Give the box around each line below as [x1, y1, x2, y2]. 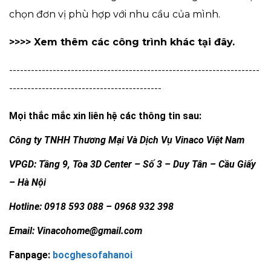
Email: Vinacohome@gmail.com [9, 224, 142, 237]
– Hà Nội [9, 176, 46, 188]
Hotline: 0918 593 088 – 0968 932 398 [9, 200, 174, 212]
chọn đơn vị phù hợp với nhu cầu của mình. [9, 8, 220, 20]
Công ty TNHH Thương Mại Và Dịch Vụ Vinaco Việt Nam [9, 134, 244, 146]
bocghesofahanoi [53, 249, 132, 261]
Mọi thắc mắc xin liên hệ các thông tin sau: [9, 109, 201, 122]
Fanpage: [9, 249, 53, 261]
